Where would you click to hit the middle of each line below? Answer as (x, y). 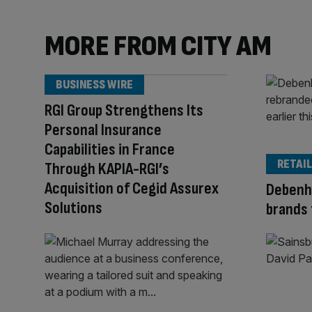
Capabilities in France (110, 149)
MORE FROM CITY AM (158, 46)
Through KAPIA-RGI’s (107, 169)
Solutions (73, 208)
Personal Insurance (103, 130)
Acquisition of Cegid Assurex (132, 188)
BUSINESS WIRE (94, 84)
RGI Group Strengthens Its (124, 110)
